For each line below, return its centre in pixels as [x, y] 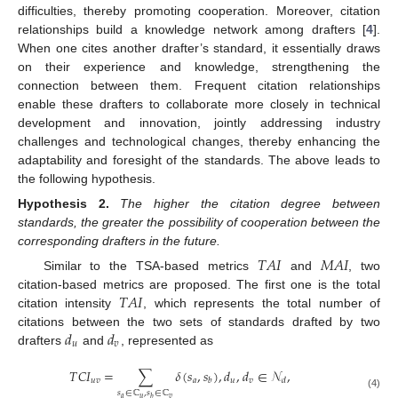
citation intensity [68, 303]
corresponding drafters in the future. [119, 240]
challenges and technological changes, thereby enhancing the [199, 141]
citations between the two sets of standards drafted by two [199, 322]
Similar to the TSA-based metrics [151, 266]
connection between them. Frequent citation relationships [199, 85]
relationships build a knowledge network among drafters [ [192, 29]
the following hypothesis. [87, 178]
